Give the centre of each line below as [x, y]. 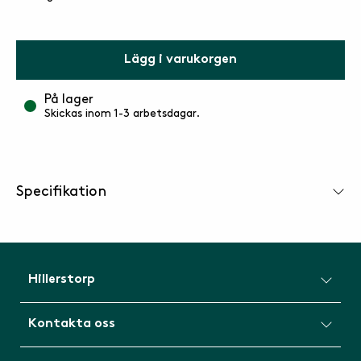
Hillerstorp [62, 280]
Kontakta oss [72, 324]
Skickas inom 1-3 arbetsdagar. [122, 113]
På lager [69, 100]
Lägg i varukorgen [180, 60]
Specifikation [61, 191]
